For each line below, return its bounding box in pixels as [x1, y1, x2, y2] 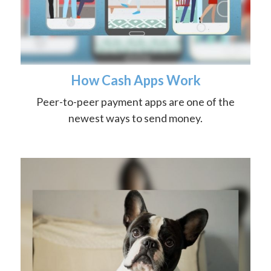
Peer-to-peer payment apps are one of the [36, 95, 235, 109]
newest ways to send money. [68, 111, 203, 125]
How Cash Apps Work [70, 72, 201, 89]
